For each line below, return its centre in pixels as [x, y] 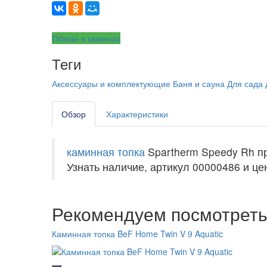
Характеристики [137, 114]
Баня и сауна [199, 83]
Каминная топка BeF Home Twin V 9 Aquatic [137, 233]
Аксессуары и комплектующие [111, 83]
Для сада [245, 83]
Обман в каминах [86, 38]
